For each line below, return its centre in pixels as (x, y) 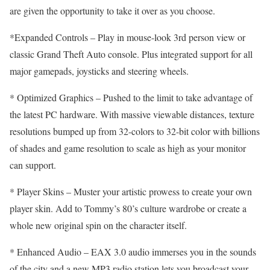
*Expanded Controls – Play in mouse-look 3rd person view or (127, 37)
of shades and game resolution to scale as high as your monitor (128, 148)
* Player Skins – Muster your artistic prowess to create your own (131, 191)
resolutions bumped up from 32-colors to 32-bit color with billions (135, 131)
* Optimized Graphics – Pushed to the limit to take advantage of (131, 97)
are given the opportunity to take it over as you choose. (112, 11)
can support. (33, 165)
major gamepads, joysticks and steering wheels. (99, 71)
